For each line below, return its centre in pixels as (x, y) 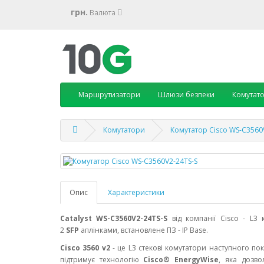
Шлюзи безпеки (186, 94)
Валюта (103, 12)
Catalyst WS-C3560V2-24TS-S (114, 218)
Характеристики (136, 192)
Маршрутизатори (109, 94)
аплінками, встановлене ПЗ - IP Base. (143, 230)
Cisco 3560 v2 (85, 247)
